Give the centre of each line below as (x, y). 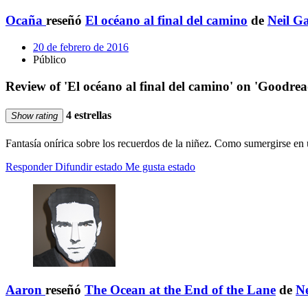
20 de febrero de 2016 (81, 47)
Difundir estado (89, 167)
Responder (29, 167)
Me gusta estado (160, 167)
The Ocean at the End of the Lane (180, 290)
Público (49, 60)
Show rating (34, 116)
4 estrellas (87, 115)
